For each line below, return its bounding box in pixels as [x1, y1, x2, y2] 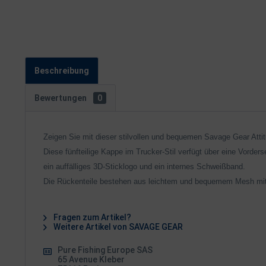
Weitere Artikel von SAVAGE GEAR [52, 222, 183, 232]
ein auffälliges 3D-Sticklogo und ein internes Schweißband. [43, 162, 245, 171]
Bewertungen [34, 93, 88, 103]
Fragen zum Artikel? [52, 213, 131, 222]
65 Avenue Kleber [58, 255, 125, 264]
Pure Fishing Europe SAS [58, 245, 153, 255]
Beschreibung [34, 66, 89, 75]
